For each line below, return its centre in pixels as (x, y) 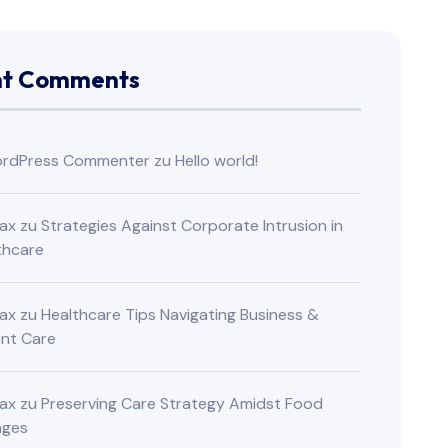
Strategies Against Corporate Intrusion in (192, 226)
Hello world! (217, 161)
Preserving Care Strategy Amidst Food (182, 404)
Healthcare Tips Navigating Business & (180, 315)
